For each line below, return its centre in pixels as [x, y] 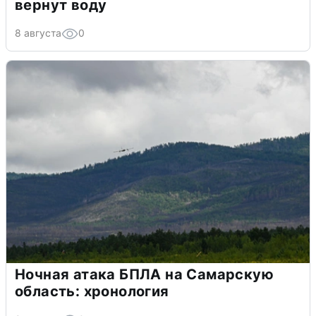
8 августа [38, 33]
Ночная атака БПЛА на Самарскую [144, 275]
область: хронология [92, 292]
